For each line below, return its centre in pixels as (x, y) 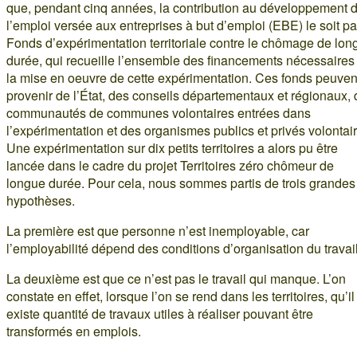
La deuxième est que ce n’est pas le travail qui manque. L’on (176, 278)
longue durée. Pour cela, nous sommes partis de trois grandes (181, 182)
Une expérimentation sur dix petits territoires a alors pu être (172, 147)
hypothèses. (41, 200)
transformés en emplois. (74, 331)
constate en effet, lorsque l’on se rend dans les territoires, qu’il (180, 296)
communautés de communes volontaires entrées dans (159, 112)
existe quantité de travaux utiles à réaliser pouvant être (160, 313)
